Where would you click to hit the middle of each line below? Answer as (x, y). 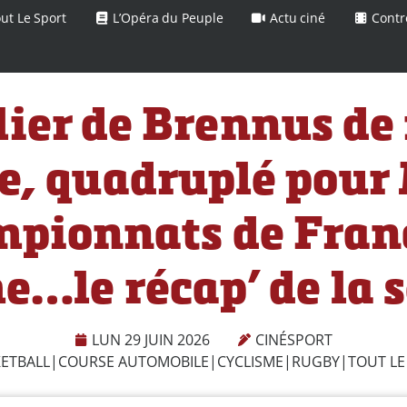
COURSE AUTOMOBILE (134, 361)
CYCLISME (250, 361)
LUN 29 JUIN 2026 (151, 339)
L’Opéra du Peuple (166, 18)
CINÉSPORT (294, 339)
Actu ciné (296, 18)
